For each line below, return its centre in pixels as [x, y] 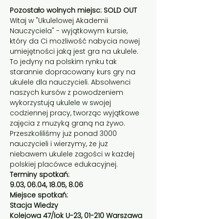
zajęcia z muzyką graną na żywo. [68, 123]
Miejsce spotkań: [40, 195]
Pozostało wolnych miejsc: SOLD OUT [74, 10]
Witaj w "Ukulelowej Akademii [60, 21]
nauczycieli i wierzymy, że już [60, 144]
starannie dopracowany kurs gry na [74, 72]
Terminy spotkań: [40, 175]
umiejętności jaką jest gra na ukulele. [75, 51]
